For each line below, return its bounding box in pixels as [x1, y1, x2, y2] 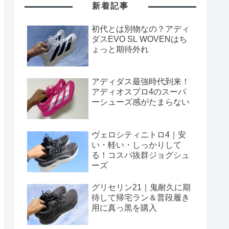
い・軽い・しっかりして [91, 140, 181, 149]
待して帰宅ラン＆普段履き [91, 193, 190, 202]
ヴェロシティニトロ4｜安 [91, 130, 186, 139]
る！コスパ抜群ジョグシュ [91, 150, 190, 159]
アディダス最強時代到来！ [91, 77, 190, 86]
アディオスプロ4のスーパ [91, 87, 186, 97]
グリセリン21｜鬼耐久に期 [91, 183, 191, 192]
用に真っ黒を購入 [91, 203, 157, 213]
